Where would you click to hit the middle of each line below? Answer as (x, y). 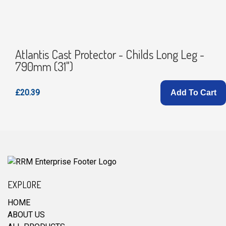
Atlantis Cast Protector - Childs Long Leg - (110, 54)
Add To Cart (193, 93)
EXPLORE (24, 185)
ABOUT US (26, 215)
